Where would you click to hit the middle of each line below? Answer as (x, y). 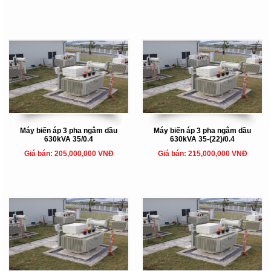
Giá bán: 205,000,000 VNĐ (69, 153)
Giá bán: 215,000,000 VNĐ (202, 153)
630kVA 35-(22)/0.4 (202, 139)
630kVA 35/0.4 (69, 139)
